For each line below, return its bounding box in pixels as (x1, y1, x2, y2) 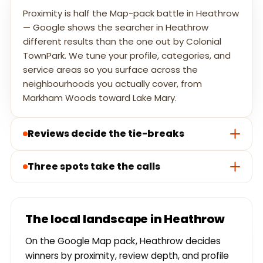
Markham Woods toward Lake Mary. (23, 92, 177, 104)
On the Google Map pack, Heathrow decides (25, 235, 221, 248)
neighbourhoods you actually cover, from (23, 77, 202, 90)
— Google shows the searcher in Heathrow (23, 21, 208, 34)
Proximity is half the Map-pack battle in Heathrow (23, 7, 239, 20)
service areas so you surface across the (23, 63, 198, 76)
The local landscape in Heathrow (25, 211, 225, 228)
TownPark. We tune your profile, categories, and (23, 49, 231, 62)
